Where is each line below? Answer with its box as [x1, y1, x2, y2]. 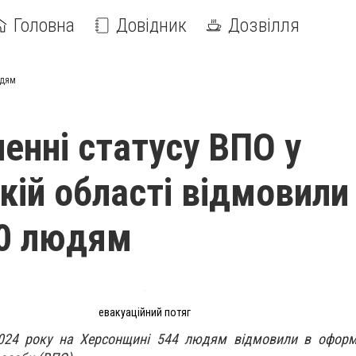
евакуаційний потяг [99, 306, 191, 319]
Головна [14, 14, 75, 37]
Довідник [116, 14, 187, 37]
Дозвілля [228, 14, 300, 37]
